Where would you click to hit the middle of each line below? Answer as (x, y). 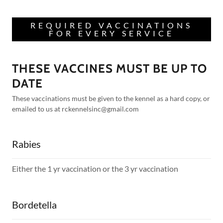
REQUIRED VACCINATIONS (111, 25)
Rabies (26, 144)
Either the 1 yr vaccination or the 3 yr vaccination (95, 168)
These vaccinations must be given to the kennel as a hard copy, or (111, 98)
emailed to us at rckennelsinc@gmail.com (75, 109)
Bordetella (34, 204)
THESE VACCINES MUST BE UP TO (110, 68)
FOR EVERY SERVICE (111, 33)
